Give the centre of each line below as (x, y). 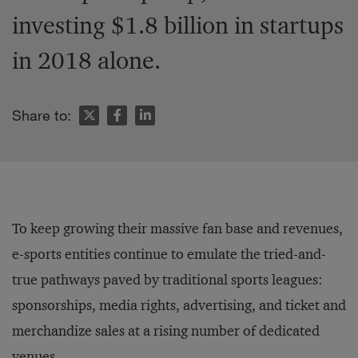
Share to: (42, 115)
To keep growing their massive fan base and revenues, (177, 229)
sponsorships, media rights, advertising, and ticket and (179, 306)
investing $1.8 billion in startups (178, 26)
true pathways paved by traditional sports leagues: (167, 280)
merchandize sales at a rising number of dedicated (166, 331)
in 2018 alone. (86, 61)
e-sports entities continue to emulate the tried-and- (169, 255)
